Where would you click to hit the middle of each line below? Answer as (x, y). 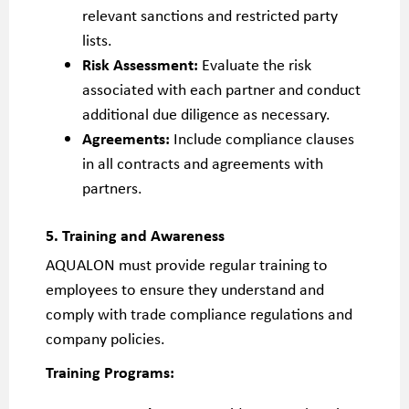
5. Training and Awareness (135, 235)
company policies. (105, 338)
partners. (112, 187)
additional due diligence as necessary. (206, 113)
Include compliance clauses (262, 138)
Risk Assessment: (140, 64)
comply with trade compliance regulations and (199, 313)
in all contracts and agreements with (203, 163)
